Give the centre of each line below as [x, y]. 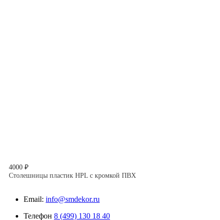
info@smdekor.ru [73, 199]
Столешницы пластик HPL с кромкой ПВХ [72, 176]
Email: [34, 199]
